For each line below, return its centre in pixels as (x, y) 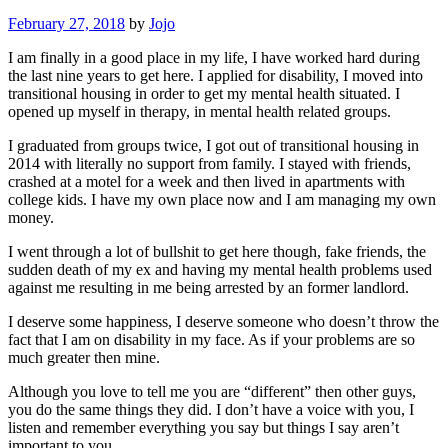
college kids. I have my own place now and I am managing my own (222, 199)
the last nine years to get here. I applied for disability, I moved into (215, 75)
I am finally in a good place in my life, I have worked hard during (214, 57)
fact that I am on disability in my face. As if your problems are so (211, 339)
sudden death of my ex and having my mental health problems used (220, 269)
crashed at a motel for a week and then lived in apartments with (206, 181)
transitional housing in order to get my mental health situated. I (204, 93)
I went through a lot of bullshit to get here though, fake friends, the (217, 251)
